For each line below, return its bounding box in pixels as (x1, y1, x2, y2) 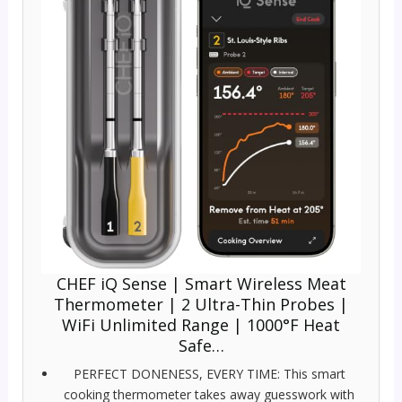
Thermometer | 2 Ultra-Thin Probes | (54, 293, 348, 315)
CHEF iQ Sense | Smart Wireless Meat (56, 272, 346, 294)
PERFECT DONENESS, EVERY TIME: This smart (73, 364, 345, 382)
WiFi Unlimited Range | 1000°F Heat (62, 313, 340, 336)
